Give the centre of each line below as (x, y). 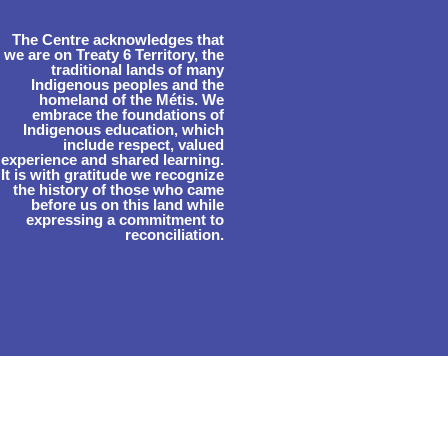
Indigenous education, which (123, 129)
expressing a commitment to (124, 219)
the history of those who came (118, 189)
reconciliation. (174, 234)
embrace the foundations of (127, 114)
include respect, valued (143, 144)
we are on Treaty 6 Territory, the (113, 54)
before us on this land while (127, 204)
